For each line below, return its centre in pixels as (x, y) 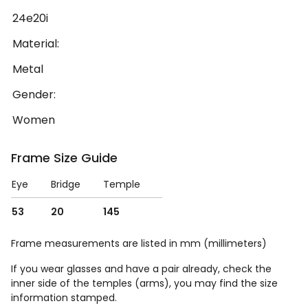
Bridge (66, 185)
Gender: (34, 95)
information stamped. (64, 298)
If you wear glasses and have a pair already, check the (141, 269)
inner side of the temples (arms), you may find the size (144, 284)
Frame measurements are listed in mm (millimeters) (139, 244)
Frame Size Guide (64, 158)
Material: (36, 44)
